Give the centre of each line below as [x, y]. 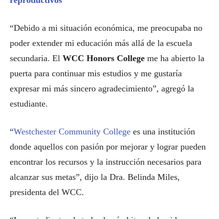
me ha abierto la [175, 58]
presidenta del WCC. [47, 192]
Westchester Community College [72, 131]
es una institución [163, 131]
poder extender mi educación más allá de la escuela [101, 43]
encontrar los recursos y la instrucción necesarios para [106, 162]
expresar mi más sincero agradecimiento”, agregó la [102, 88]
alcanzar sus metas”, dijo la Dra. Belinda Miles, [95, 177]
